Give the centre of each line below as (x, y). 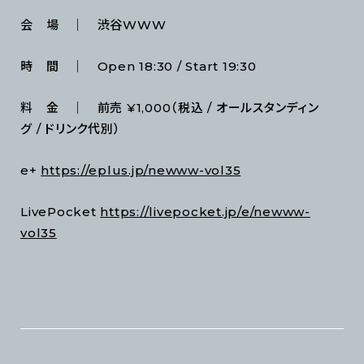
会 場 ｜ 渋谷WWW (93, 25)
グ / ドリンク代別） (71, 129)
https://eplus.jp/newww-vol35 (141, 171)
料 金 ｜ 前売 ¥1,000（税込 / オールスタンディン (170, 108)
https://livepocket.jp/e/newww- (205, 212)
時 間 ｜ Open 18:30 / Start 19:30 (139, 67)
